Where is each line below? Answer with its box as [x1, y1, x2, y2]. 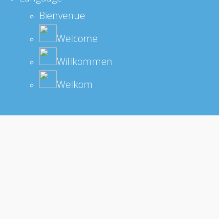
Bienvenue [39, 8, 85, 22]
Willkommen [57, 54, 112, 68]
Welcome [57, 31, 98, 45]
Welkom [57, 77, 93, 91]
